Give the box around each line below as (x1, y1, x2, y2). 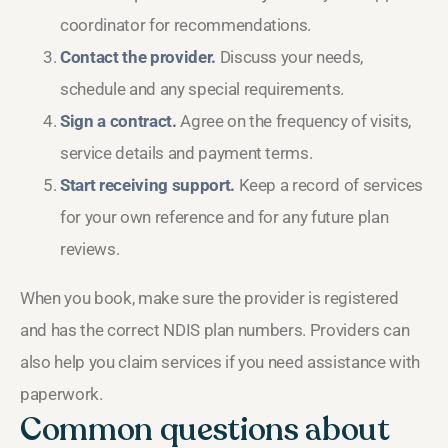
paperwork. (20, 383, 103, 404)
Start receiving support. (60, 174, 235, 195)
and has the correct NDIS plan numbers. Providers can (20, 319, 410, 340)
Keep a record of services (234, 174, 424, 195)
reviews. (60, 238, 120, 259)
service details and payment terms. (60, 142, 313, 163)
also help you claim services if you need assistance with (20, 351, 420, 372)
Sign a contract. (60, 110, 177, 131)
